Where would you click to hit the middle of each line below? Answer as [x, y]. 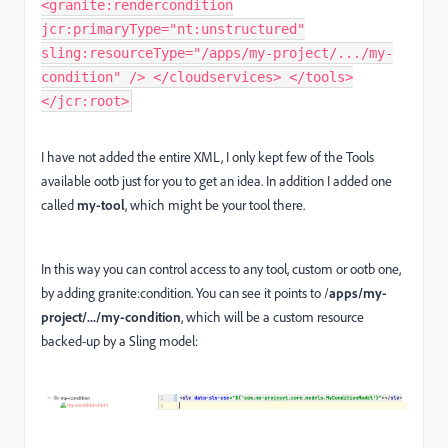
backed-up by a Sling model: [119, 341]
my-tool [101, 205]
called [59, 205]
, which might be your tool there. [215, 205]
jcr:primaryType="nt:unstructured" [173, 29]
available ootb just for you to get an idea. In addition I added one [216, 181]
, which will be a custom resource [272, 317]
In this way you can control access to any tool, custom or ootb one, [221, 269]
